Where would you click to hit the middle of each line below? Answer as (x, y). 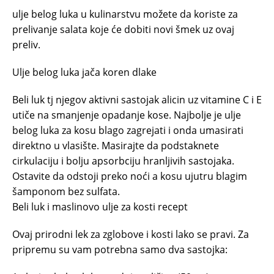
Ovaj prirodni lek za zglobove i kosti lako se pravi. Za (131, 234)
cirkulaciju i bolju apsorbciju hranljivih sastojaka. (123, 161)
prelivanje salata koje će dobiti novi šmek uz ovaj (123, 29)
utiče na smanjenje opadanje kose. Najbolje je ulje (127, 115)
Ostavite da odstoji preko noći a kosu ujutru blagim (130, 176)
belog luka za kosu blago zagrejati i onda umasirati (128, 130)
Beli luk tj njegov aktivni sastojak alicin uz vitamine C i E (137, 99)
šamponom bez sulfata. (66, 191)
